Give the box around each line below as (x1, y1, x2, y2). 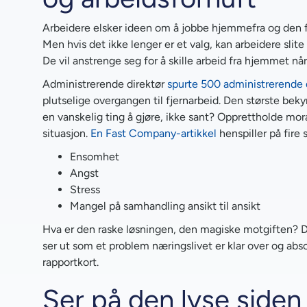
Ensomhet (70, 149, 119, 163)
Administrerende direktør (42, 77, 167, 90)
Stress (70, 182, 100, 196)
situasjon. (42, 126, 90, 140)
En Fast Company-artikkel (90, 126, 217, 140)
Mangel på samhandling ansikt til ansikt (70, 199, 260, 212)
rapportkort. (42, 255, 99, 269)
